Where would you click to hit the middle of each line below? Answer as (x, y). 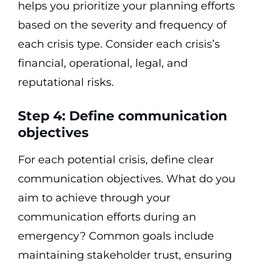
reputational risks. (66, 82)
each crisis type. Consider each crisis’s (119, 44)
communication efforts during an (107, 217)
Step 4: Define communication (122, 116)
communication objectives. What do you (127, 179)
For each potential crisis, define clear (116, 160)
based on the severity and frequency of (122, 25)
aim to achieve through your (94, 198)
